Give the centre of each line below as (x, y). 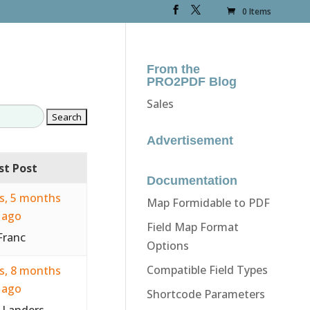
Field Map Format (192, 227)
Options (167, 245)
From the (173, 69)
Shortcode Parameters (206, 294)
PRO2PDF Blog (191, 81)
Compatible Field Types (207, 270)
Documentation (192, 180)
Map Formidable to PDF (208, 202)
